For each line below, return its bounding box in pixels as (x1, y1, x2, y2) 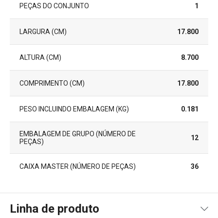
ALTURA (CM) (19, 53, 61, 61)
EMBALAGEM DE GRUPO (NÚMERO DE (19, 129, 136, 138)
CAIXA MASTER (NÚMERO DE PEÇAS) (19, 162, 136, 170)
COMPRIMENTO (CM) (19, 79, 85, 87)
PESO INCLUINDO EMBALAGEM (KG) (19, 105, 129, 113)
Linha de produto (10, 202, 99, 216)
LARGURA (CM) (19, 27, 67, 36)
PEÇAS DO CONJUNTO (19, 1, 89, 10)
